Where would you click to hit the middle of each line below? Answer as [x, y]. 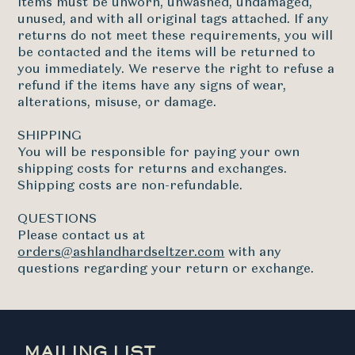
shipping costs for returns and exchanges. [153, 170]
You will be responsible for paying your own [159, 153]
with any [253, 253]
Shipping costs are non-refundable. [130, 186]
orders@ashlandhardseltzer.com [121, 253]
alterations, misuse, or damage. [117, 103]
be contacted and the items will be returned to [167, 53]
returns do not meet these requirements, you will [176, 36]
